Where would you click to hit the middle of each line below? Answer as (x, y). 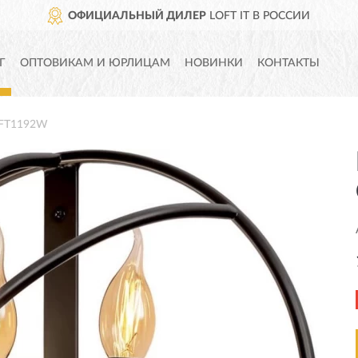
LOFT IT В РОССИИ (259, 16)
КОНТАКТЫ (288, 63)
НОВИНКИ (214, 63)
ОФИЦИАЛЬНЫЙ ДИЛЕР (137, 16)
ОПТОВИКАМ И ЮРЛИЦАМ (95, 63)
